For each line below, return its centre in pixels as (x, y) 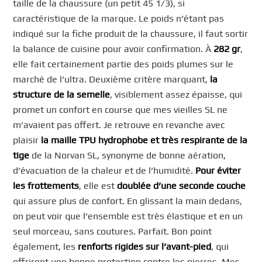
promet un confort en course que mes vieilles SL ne (120, 110)
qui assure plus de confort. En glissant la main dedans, (128, 201)
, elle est (98, 186)
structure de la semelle (62, 95)
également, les (46, 247)
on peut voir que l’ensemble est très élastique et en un (128, 216)
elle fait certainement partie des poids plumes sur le (123, 64)
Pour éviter (218, 171)
